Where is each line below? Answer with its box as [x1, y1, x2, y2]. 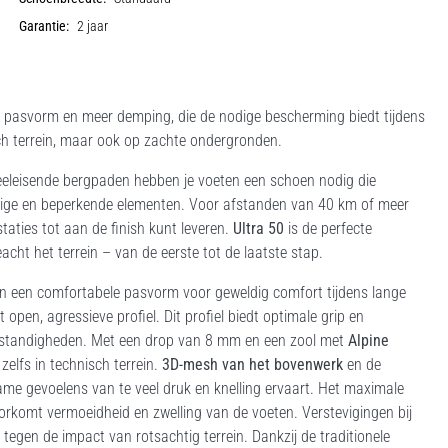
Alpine [348, 331, 389, 350]
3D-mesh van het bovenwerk [162, 355, 343, 374]
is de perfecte [284, 219, 372, 238]
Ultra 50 [233, 219, 284, 238]
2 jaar [77, 18, 109, 35]
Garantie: [19, 18, 70, 35]
